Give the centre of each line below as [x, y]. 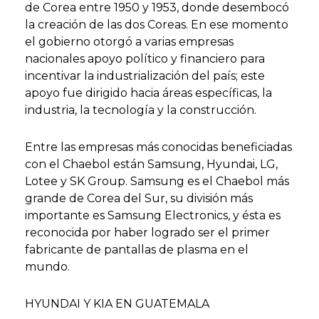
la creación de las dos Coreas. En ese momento [157, 25]
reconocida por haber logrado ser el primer [147, 232]
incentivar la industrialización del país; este [145, 76]
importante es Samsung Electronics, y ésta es [153, 215]
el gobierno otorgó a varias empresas [129, 42]
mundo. [47, 267]
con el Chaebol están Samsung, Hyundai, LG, [151, 164]
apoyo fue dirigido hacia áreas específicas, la [148, 93]
